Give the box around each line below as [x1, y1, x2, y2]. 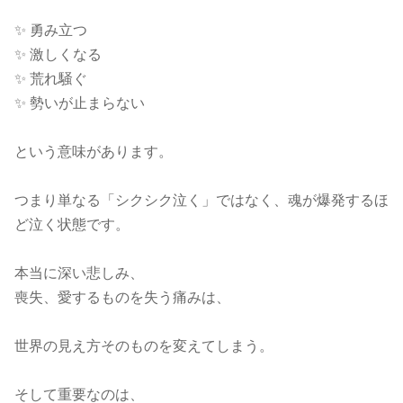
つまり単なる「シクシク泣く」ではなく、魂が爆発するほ [14, 193, 389, 208]
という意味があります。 [14, 144, 173, 159]
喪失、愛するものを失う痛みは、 [14, 290, 230, 305]
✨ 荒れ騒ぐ [14, 71, 87, 86]
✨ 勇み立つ [14, 22, 87, 38]
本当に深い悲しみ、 [14, 265, 144, 281]
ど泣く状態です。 [14, 217, 130, 232]
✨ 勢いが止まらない [14, 95, 145, 111]
